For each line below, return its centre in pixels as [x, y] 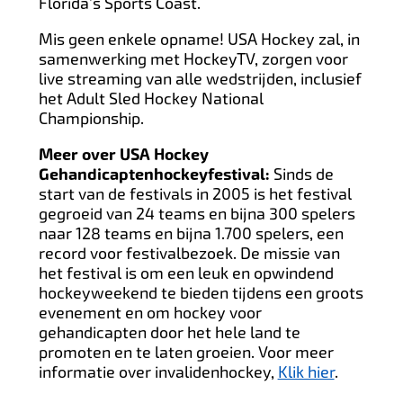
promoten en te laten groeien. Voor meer [186, 352]
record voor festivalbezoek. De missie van [189, 253]
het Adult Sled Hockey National [151, 98]
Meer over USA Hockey [123, 154]
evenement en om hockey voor [150, 312]
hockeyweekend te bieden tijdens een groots [201, 292]
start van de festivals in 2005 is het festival [195, 193]
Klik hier [306, 372]
